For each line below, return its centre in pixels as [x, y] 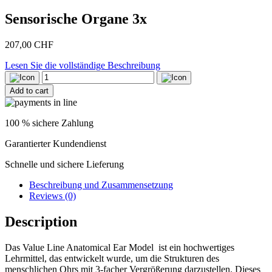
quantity [20, 108]
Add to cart [29, 90]
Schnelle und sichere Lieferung [64, 164]
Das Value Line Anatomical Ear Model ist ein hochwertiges [120, 247]
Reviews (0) [53, 195]
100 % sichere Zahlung [49, 123]
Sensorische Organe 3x [76, 19]
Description [41, 221]
